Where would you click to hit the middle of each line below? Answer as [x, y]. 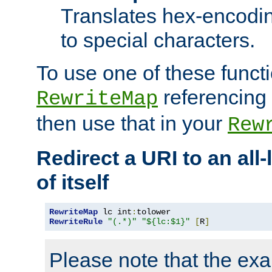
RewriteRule [76, 222]
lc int [115, 212]
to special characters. [158, 40]
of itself [73, 182]
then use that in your [132, 124]
